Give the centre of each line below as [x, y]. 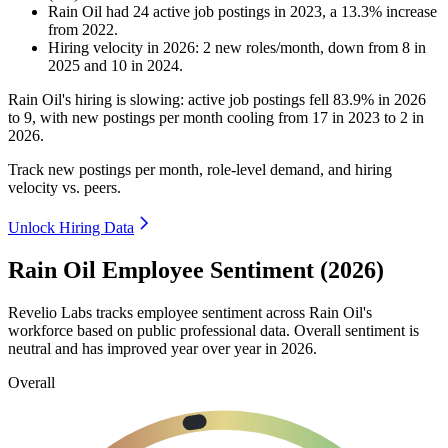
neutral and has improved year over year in [144, 348]
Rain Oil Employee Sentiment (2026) [196, 270]
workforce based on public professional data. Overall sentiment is [213, 330]
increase [411, 12]
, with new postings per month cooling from [172, 118]
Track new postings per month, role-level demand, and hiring [200, 170]
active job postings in [221, 12]
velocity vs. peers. [64, 188]
